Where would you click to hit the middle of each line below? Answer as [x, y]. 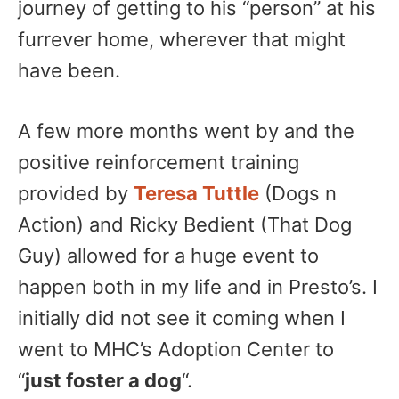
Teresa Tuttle [196, 193]
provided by [76, 193]
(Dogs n [298, 193]
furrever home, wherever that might [182, 39]
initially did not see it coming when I [182, 318]
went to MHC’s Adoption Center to [176, 349]
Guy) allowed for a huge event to [168, 256]
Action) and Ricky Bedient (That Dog [185, 224]
